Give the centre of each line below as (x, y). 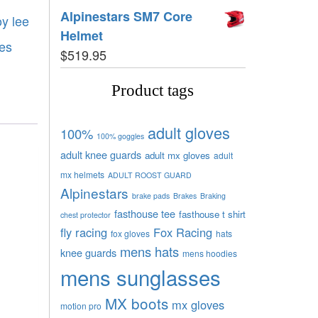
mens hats (149, 251)
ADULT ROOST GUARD (149, 175)
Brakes (185, 195)
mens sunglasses (140, 276)
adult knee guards (100, 154)
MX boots (136, 303)
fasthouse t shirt (212, 214)
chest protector (85, 214)
